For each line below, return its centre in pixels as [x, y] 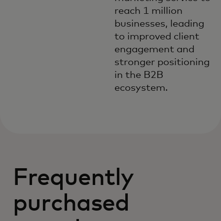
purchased [71, 204]
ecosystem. [141, 88]
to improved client [157, 37]
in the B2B [139, 75]
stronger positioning [162, 62]
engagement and [154, 49]
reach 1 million [148, 11]
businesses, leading [159, 24]
